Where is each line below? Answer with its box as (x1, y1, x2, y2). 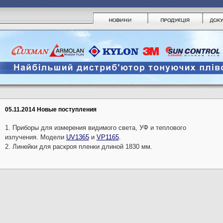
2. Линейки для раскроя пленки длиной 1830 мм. (4, 143, 152, 150)
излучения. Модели (4, 133, 66, 141)
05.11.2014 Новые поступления (4, 106, 97, 113)
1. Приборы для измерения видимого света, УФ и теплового (4, 124, 186, 131)
